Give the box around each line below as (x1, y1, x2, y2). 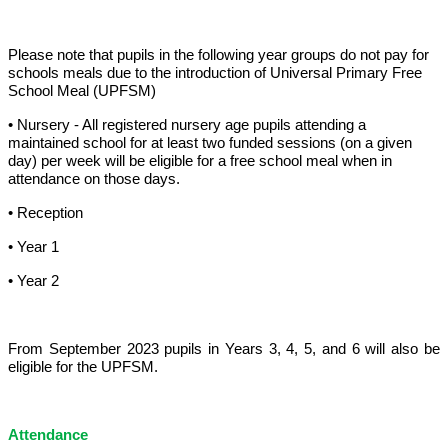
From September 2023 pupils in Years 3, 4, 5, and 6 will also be (8, 341, 440, 358)
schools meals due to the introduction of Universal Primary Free (8, 65, 422, 82)
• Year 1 (8, 239, 59, 256)
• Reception (8, 205, 83, 222)
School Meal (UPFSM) (8, 83, 156, 100)
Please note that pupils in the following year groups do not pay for (8, 47, 429, 64)
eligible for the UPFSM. (8, 359, 158, 376)
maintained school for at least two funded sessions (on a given (8, 135, 412, 152)
